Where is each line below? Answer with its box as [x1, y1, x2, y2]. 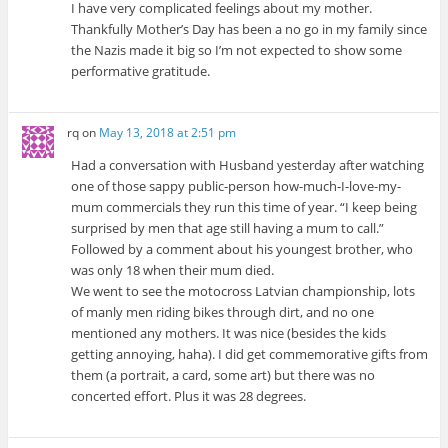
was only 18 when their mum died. [71, 261, 275, 279]
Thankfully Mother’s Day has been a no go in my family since [71, 19, 428, 38]
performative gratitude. [71, 61, 211, 80]
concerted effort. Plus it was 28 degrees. [71, 387, 307, 405]
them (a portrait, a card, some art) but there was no [71, 366, 376, 384]
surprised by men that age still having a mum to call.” [71, 219, 385, 237]
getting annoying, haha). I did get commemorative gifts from [71, 345, 429, 363]
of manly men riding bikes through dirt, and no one [71, 303, 375, 321]
